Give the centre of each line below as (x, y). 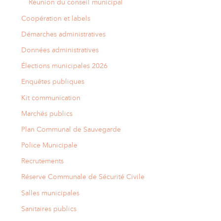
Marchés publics (47, 113)
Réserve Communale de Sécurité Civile (83, 177)
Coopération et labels (56, 18)
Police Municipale (50, 145)
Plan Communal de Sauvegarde (71, 129)
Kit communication (51, 97)
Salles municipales (51, 193)
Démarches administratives (64, 34)
